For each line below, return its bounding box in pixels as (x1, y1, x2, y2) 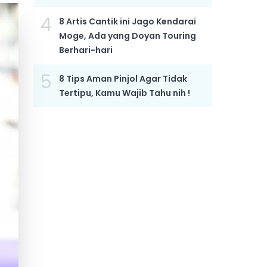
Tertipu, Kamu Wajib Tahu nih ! (58, 87, 190, 99)
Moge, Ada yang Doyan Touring (58, 30, 196, 42)
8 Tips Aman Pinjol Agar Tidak (58, 73, 187, 85)
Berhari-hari (58, 44, 113, 56)
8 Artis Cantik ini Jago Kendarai (58, 15, 196, 27)
